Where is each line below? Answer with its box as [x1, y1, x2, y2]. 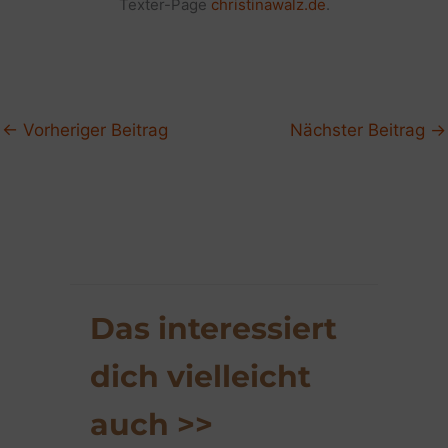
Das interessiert [90, 310, 337, 348]
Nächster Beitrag [290, 120, 430, 141]
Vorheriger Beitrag [18, 120, 168, 141]
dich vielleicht [90, 358, 311, 396]
